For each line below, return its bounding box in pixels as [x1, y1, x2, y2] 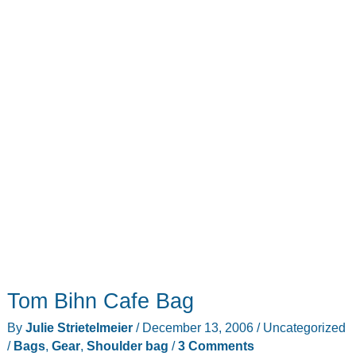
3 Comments [177, 339, 254, 353]
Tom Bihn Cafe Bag [6, 288, 194, 313]
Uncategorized [262, 320, 346, 335]
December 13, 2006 [141, 320, 253, 335]
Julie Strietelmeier [25, 320, 136, 335]
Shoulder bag [86, 339, 168, 353]
